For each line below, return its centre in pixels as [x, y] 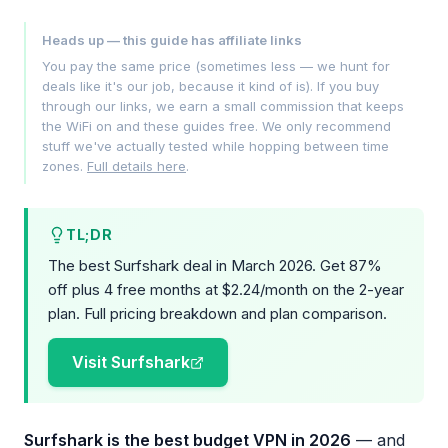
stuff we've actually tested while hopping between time [215, 146]
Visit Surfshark [131, 362]
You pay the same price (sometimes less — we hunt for [216, 66]
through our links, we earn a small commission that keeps [223, 106]
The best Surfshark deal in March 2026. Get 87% [215, 265]
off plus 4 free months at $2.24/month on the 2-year [226, 289]
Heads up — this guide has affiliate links [172, 40]
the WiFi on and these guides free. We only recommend [216, 126]
